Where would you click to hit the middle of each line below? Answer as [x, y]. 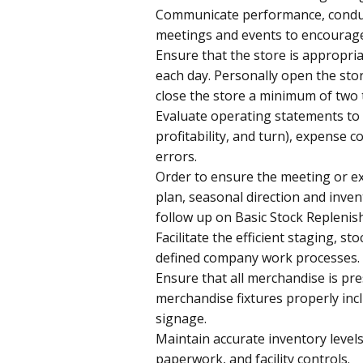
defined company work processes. [258, 257]
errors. [176, 156]
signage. [181, 318]
